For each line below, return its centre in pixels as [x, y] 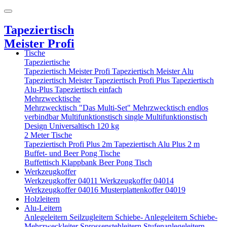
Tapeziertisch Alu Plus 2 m [157, 144]
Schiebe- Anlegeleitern [152, 217]
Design [37, 126]
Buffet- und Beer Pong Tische [72, 153]
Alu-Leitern [43, 208]
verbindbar [43, 117]
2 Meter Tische [48, 135]
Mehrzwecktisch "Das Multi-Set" [79, 107]
